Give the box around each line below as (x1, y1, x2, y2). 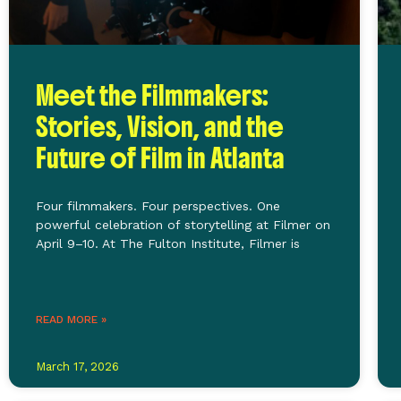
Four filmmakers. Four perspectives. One (36, 198, 280, 213)
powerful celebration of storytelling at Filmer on (36, 217, 330, 232)
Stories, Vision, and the (36, 109, 284, 144)
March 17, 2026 (36, 359, 119, 373)
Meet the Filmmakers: (36, 78, 269, 113)
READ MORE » (36, 312, 107, 326)
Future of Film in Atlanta (36, 141, 285, 175)
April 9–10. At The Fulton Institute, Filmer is (36, 235, 300, 251)
